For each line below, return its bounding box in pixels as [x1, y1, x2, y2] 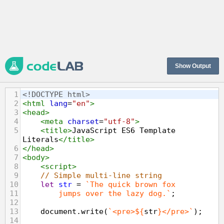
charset [67, 117, 99, 126]
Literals [22, 135, 58, 144]
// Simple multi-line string [40, 171, 162, 180]
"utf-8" [103, 117, 135, 126]
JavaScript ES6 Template [72, 126, 175, 135]
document [40, 207, 76, 216]
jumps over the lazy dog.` [58, 189, 171, 198]
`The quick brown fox [85, 180, 175, 189]
